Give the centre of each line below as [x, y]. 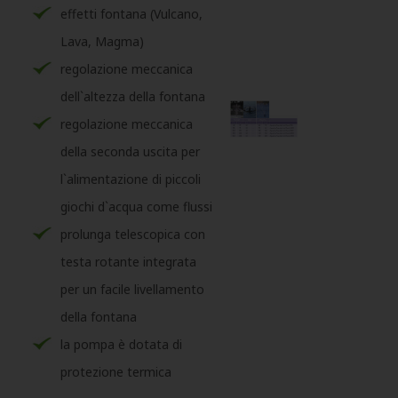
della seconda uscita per [130, 151]
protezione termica [116, 371]
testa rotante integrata [128, 261]
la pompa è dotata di [121, 344]
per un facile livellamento [132, 289]
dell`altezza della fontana [133, 96]
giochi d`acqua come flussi [136, 206]
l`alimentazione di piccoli [131, 179]
